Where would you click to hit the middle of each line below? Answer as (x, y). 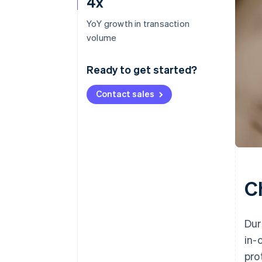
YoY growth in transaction (138, 23)
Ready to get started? (142, 69)
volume (102, 37)
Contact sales (125, 94)
